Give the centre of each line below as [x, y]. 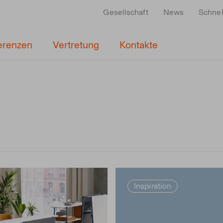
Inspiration [153, 186]
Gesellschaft [126, 12]
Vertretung [76, 45]
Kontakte [139, 45]
